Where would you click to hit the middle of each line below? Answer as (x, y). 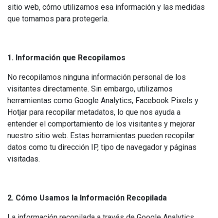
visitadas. (24, 159)
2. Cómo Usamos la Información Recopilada (87, 198)
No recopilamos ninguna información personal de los (97, 77)
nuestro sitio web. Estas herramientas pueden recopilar (101, 136)
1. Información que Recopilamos (66, 58)
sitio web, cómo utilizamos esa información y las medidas (106, 7)
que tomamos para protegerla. (58, 19)
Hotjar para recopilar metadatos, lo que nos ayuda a (94, 112)
